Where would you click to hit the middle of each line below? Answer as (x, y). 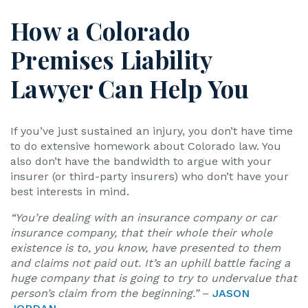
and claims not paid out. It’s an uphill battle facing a (150, 263)
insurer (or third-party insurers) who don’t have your (150, 176)
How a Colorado (100, 31)
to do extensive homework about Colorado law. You (146, 146)
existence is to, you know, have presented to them (145, 248)
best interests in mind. (70, 191)
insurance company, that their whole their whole (141, 233)
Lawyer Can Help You (130, 88)
